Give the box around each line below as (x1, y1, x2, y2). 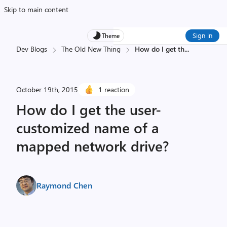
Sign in (193, 31, 212, 40)
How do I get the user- (16, 100, 161, 119)
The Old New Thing (61, 44, 121, 54)
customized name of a (16, 118, 159, 137)
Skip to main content (4, 5, 68, 14)
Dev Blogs (16, 44, 47, 54)
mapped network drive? (16, 136, 169, 155)
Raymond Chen (36, 180, 92, 191)
